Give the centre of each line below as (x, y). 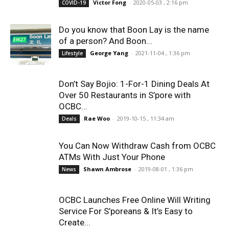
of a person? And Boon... (106, 41)
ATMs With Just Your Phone (112, 157)
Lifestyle (72, 53)
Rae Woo (97, 118)
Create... (75, 222)
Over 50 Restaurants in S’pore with (125, 95)
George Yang (109, 53)
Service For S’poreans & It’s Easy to (126, 211)
